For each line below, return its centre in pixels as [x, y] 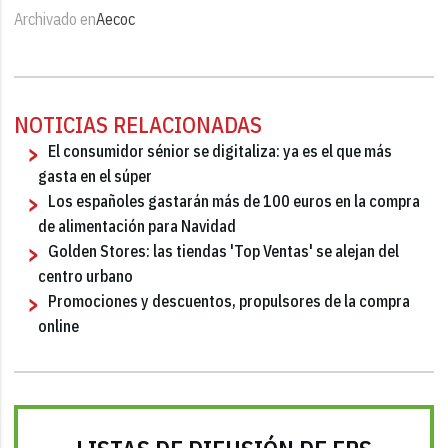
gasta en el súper [95, 175]
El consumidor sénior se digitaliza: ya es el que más [220, 150]
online [59, 325]
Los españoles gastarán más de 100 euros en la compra [234, 200]
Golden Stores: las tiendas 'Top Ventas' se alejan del [224, 250]
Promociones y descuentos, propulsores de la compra [229, 300]
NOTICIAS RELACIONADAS [138, 124]
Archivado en [55, 18]
